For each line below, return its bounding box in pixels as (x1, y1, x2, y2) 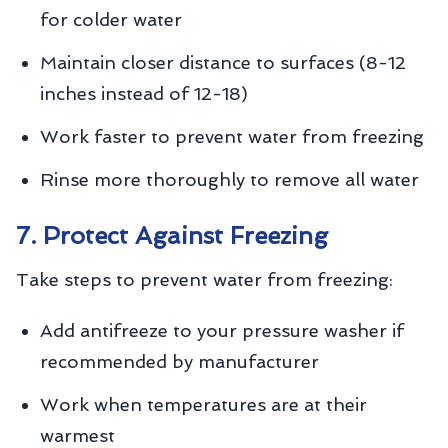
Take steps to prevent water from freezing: (16, 269, 393, 290)
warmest (40, 425, 115, 446)
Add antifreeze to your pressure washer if (40, 320, 404, 341)
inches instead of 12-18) (40, 83, 248, 104)
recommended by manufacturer (40, 351, 319, 372)
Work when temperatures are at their (40, 394, 367, 415)
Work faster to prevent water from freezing (40, 126, 424, 147)
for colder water (40, 9, 182, 30)
